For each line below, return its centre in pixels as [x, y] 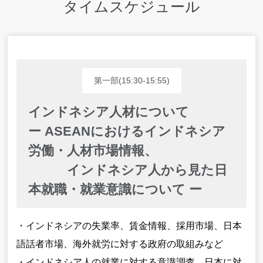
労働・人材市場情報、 [93, 150]
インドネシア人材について [109, 112]
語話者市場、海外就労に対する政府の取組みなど [120, 244]
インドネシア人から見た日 [128, 170]
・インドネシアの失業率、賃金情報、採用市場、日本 [129, 225]
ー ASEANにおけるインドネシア [127, 131]
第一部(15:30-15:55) [131, 80]
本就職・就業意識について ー [115, 189]
